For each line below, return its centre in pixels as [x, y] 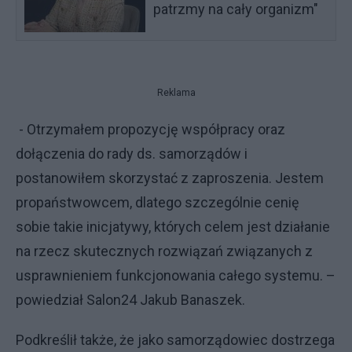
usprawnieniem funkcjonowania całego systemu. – [176, 275]
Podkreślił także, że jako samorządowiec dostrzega [175, 339]
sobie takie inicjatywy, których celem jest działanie [173, 226]
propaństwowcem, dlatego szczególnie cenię [158, 202]
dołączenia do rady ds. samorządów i [132, 153]
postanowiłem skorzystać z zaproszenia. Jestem [170, 178]
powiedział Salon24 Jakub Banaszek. [130, 299]
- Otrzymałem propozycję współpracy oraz [150, 129]
